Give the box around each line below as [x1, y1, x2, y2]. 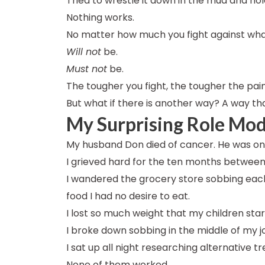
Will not [66, 44, 101, 59]
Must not [66, 62, 107, 76]
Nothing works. [66, 10, 134, 24]
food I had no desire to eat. [66, 189, 190, 203]
